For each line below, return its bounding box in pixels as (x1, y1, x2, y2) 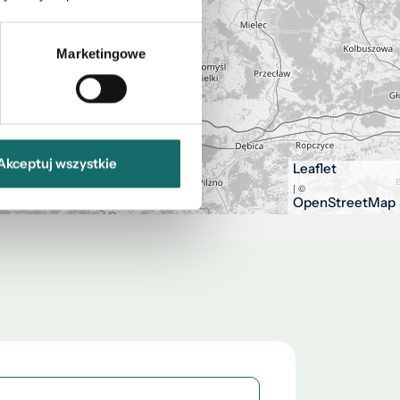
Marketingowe (56, 46, 146, 62)
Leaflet (293, 160, 337, 177)
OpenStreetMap (293, 194, 396, 211)
